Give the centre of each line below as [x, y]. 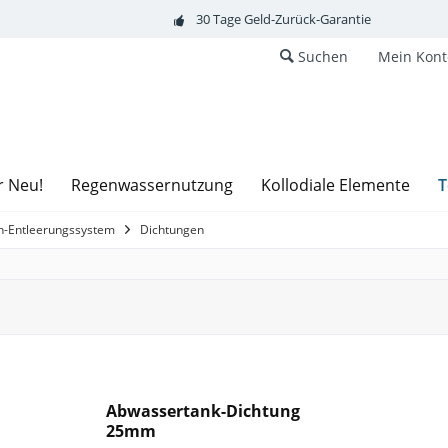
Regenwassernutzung [152, 184]
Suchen [323, 56]
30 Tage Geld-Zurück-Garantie [283, 18]
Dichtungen [172, 229]
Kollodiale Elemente [335, 184]
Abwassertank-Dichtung [203, 410]
